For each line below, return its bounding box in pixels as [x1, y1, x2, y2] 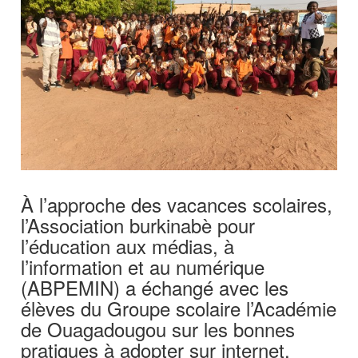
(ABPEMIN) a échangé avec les [21, 272, 289, 301]
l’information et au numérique [21, 252, 265, 280]
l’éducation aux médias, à [21, 231, 235, 260]
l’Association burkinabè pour [21, 210, 256, 239]
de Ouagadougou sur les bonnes [21, 314, 296, 343]
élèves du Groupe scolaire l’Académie [21, 293, 337, 322]
